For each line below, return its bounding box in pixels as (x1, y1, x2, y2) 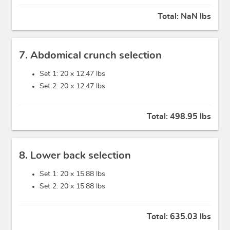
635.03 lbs (170, 213, 211, 221)
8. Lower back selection (19, 150, 131, 161)
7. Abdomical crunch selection (19, 50, 162, 61)
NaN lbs (181, 12, 211, 21)
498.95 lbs (170, 112, 211, 121)
